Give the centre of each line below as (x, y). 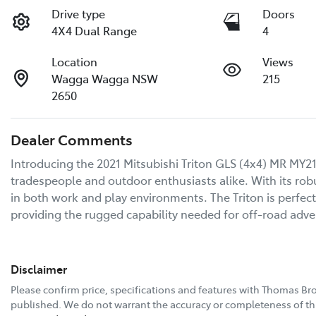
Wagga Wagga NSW (105, 78)
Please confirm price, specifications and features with (136, 289)
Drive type (79, 13)
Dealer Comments (72, 139)
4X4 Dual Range (95, 30)
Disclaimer (39, 268)
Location (75, 61)
